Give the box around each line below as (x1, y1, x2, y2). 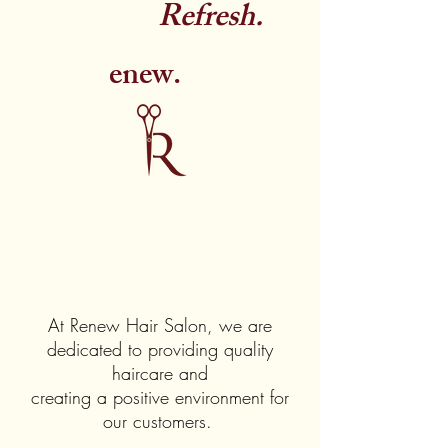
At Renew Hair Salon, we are (48, 313, 272, 337)
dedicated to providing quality (47, 337, 273, 361)
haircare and (112, 361, 208, 385)
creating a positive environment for (31, 385, 289, 409)
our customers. (102, 409, 218, 433)
